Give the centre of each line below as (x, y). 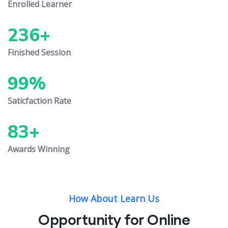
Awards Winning (39, 149)
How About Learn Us (114, 199)
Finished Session (39, 53)
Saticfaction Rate (39, 101)
